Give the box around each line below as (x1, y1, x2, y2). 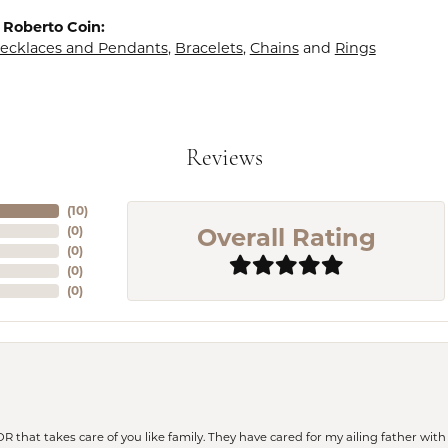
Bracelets (174, 39, 243, 57)
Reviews (185, 147, 263, 171)
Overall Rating (196, 222, 376, 252)
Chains (249, 39, 299, 57)
